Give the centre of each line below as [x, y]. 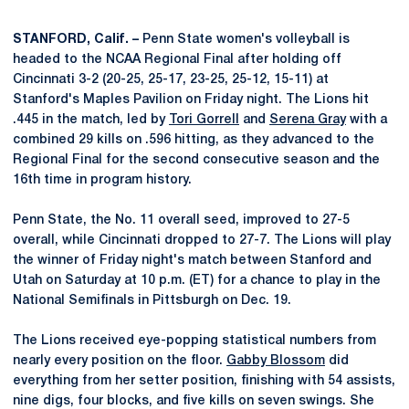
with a [367, 120]
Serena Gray [308, 120]
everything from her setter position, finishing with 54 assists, [204, 381]
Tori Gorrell [204, 120]
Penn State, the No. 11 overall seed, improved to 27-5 [181, 220]
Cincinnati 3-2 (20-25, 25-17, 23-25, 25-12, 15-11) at [171, 79]
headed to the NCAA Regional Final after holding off [177, 59]
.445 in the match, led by [91, 120]
